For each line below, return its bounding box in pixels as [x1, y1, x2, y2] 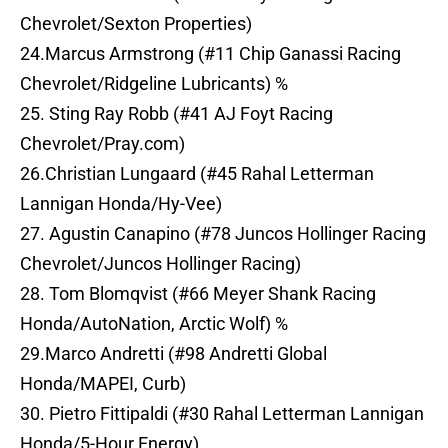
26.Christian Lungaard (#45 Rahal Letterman [20, 163, 374, 185]
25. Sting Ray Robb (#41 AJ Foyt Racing [20, 103, 333, 125]
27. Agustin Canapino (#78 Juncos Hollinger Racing [20, 223, 426, 245]
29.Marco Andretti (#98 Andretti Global [20, 343, 327, 365]
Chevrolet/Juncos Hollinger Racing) [20, 253, 301, 275]
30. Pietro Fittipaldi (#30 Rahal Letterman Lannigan [20, 403, 424, 425]
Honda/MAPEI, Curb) [20, 373, 186, 395]
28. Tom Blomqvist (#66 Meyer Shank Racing [20, 283, 376, 305]
